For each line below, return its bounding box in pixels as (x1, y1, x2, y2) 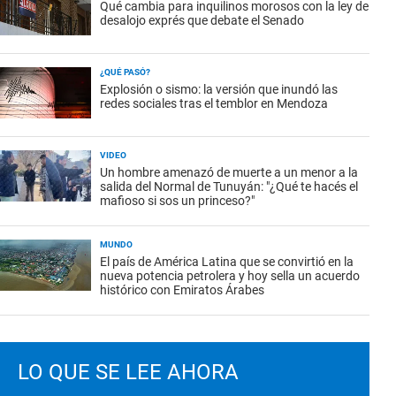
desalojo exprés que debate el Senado (100, 13, 304, 27)
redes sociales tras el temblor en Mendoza (100, 96, 328, 110)
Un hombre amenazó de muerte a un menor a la (100, 165, 358, 179)
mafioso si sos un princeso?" (100, 194, 255, 208)
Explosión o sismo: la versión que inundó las (100, 82, 338, 96)
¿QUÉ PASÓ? (100, 67, 150, 77)
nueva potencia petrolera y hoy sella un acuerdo (100, 269, 360, 283)
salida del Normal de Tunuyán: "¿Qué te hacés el (100, 179, 358, 194)
